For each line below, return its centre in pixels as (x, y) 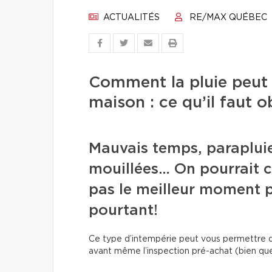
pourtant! (123, 211)
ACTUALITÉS (130, 18)
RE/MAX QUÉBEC (227, 18)
